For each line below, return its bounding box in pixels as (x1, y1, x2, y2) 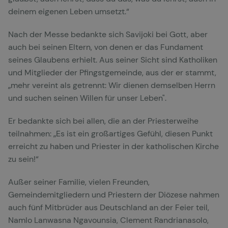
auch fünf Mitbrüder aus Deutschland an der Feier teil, (8, 202, 209, 213)
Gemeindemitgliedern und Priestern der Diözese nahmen (8, 189, 219, 200)
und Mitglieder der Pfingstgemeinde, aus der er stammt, (8, 67, 216, 78)
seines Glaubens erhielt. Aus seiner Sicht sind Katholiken (8, 54, 217, 65)
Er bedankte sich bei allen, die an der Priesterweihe (8, 115, 198, 126)
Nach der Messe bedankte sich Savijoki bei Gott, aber (8, 28, 208, 40)
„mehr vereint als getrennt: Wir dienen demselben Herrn (8, 79, 215, 91)
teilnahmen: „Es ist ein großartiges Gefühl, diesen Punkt (8, 128, 213, 139)
